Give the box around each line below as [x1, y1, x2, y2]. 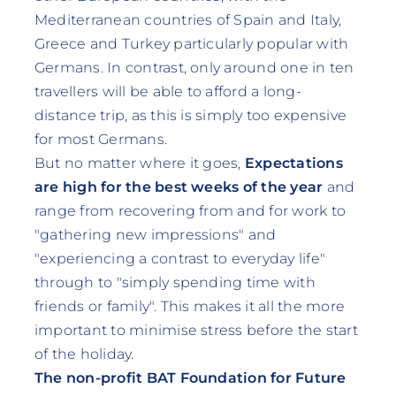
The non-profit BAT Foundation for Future [34, 369, 346, 386]
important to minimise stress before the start [34, 321, 358, 339]
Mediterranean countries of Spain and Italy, [34, 11, 342, 28]
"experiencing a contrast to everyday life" [34, 249, 326, 267]
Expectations [244, 154, 343, 171]
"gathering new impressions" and [34, 225, 277, 243]
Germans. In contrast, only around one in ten [34, 58, 354, 76]
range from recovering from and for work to [34, 202, 346, 219]
